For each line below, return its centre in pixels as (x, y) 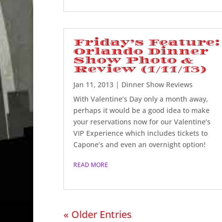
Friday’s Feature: (146, 42)
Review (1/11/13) (140, 69)
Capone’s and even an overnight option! (139, 144)
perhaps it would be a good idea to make (141, 110)
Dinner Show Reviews (157, 84)
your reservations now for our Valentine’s (142, 121)
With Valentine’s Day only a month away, (140, 99)
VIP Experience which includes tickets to (140, 133)
